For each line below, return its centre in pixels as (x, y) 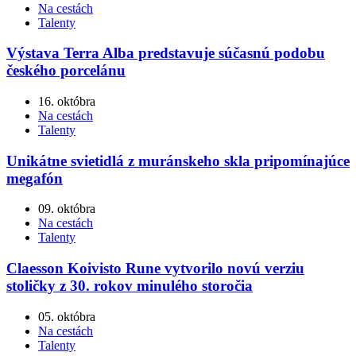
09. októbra (67, 209)
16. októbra (67, 101)
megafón (35, 178)
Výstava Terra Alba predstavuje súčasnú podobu (166, 53)
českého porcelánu (66, 71)
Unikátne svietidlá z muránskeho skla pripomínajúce (178, 161)
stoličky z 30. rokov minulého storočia (130, 286)
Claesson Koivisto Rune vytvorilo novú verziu (155, 269)
